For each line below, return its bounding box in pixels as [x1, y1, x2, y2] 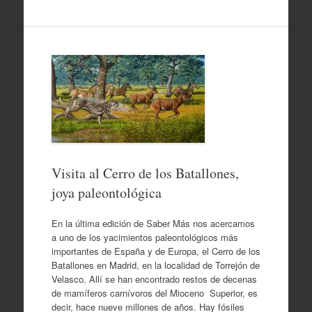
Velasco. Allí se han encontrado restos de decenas [51, 272, 257, 286]
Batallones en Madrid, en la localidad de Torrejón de [51, 258, 260, 272]
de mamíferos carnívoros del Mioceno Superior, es [51, 286, 258, 299]
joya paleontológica [51, 183, 162, 202]
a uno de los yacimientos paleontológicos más [51, 230, 238, 244]
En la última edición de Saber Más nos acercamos [51, 216, 258, 230]
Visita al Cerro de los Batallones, [51, 164, 239, 182]
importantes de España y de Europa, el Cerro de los [51, 244, 260, 258]
